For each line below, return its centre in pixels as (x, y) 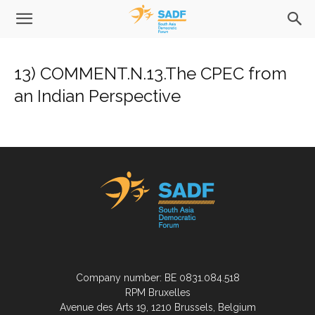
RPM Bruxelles (157, 292)
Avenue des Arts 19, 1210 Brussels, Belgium (157, 307)
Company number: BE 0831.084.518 (157, 278)
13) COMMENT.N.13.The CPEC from (150, 73)
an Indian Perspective (97, 96)
